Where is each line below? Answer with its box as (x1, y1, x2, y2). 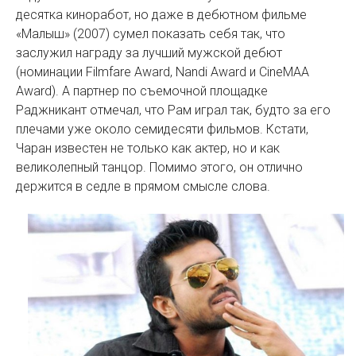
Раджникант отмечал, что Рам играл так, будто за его (16, 103, 331, 118)
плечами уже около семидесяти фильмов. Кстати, (16, 122, 308, 137)
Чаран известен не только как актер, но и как (16, 141, 280, 157)
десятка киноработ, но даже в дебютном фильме (16, 7, 307, 23)
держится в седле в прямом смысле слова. (16, 179, 270, 195)
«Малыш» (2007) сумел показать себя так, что (16, 26, 285, 42)
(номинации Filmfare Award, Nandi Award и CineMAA (16, 64, 309, 80)
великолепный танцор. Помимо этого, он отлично (16, 160, 303, 176)
